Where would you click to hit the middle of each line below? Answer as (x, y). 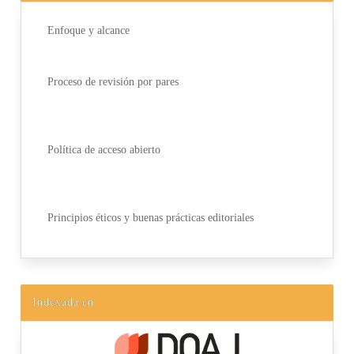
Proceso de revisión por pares (113, 82)
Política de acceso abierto (104, 150)
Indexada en (64, 302)
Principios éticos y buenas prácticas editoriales (150, 218)
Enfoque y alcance (88, 31)
